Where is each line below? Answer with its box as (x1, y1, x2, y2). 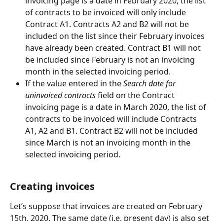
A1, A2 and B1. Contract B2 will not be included (25, 125, 200, 136)
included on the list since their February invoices (25, 30, 207, 41)
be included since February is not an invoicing (25, 54, 197, 65)
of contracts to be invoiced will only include (25, 6, 188, 18)
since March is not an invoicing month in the (25, 137, 192, 148)
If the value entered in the (25, 77, 123, 89)
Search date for (123, 77, 178, 89)
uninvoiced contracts (25, 89, 96, 101)
